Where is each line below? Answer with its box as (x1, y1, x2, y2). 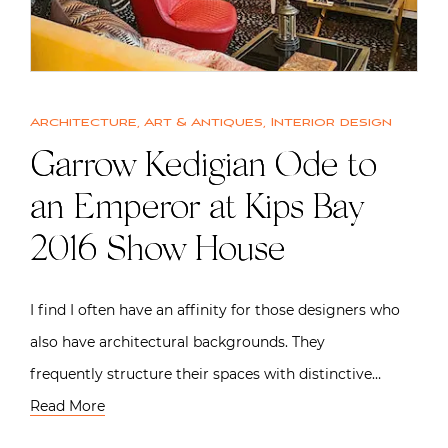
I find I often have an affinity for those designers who (30, 300, 400, 319)
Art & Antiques (144, 114, 263, 130)
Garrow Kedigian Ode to (30, 149, 376, 186)
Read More (30, 396, 105, 415)
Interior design (271, 114, 392, 130)
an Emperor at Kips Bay (30, 191, 363, 228)
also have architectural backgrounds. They (30, 332, 325, 351)
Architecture (30, 114, 137, 130)
